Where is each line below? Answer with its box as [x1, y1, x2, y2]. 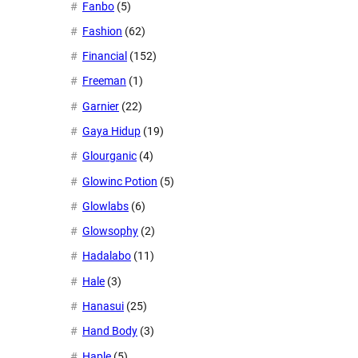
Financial [82, 50, 127, 63]
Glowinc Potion [82, 174, 157, 188]
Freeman [82, 74, 126, 88]
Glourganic [82, 149, 137, 163]
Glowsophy [82, 225, 138, 238]
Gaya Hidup [82, 125, 141, 138]
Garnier [82, 99, 119, 113]
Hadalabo [82, 249, 131, 263]
